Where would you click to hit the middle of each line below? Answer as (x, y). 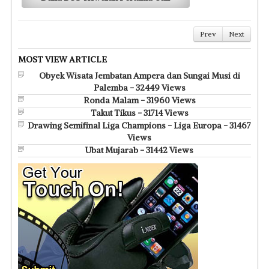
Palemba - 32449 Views (139, 87)
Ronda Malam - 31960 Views (139, 100)
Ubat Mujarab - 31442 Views (139, 150)
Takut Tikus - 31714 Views (139, 113)
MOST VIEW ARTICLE (62, 59)
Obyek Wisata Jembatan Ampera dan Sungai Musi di (139, 75)
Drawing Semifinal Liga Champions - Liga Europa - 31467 (139, 125)
